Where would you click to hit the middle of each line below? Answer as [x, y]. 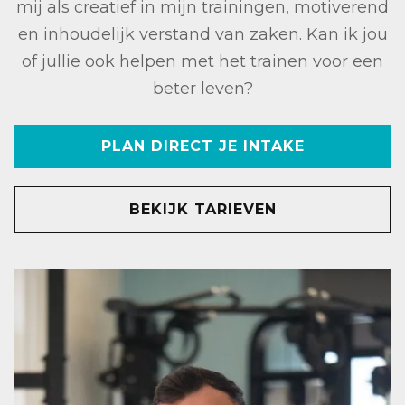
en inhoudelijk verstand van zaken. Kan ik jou [202, 35]
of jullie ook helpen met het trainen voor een [202, 62]
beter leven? [202, 89]
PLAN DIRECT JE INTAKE [202, 146]
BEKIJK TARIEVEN [202, 210]
